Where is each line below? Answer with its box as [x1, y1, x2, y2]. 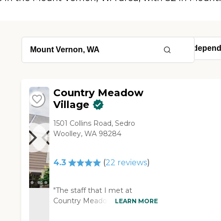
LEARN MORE [115, 197, 158, 205]
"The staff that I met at [53, 186, 133, 195]
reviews [115, 158, 147, 168]
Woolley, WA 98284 [53, 129, 122, 139]
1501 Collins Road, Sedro [53, 119, 136, 128]
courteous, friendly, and [53, 207, 134, 216]
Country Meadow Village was [53, 196, 153, 206]
